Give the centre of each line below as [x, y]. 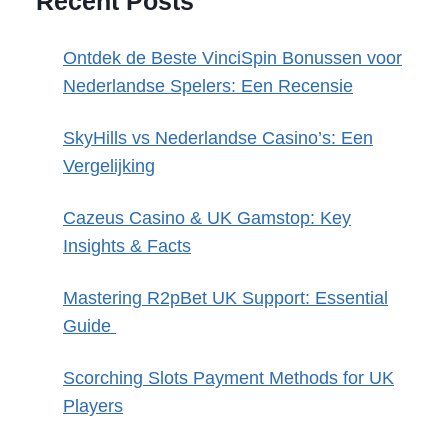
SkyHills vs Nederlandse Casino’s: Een [218, 137]
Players [93, 405]
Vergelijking [109, 165]
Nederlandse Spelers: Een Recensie [208, 85]
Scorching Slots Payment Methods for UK [228, 377]
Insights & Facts [127, 245]
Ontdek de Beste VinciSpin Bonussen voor [232, 57]
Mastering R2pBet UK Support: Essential [225, 297]
